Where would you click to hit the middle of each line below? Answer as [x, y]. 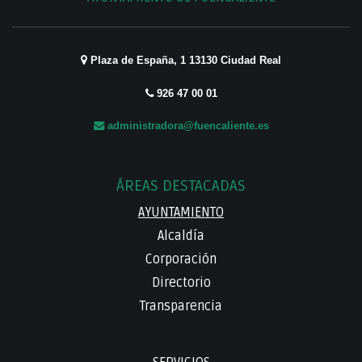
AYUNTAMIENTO [181, 213]
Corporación [181, 260]
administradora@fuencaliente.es [186, 126]
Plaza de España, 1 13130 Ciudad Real [184, 61]
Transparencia [181, 307]
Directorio [181, 283]
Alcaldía [181, 236]
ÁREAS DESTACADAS [181, 186]
